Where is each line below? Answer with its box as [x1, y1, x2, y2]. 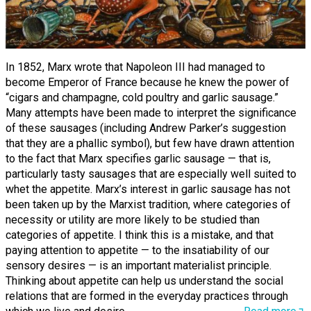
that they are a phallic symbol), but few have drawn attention [6, 136, 294, 150]
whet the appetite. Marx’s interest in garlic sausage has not [6, 182, 290, 196]
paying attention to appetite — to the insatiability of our [6, 243, 269, 257]
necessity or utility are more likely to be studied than [6, 212, 260, 226]
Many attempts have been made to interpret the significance [6, 106, 296, 119]
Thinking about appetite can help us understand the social [6, 274, 283, 287]
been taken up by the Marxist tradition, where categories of [6, 197, 291, 211]
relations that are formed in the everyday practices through [6, 289, 288, 303]
